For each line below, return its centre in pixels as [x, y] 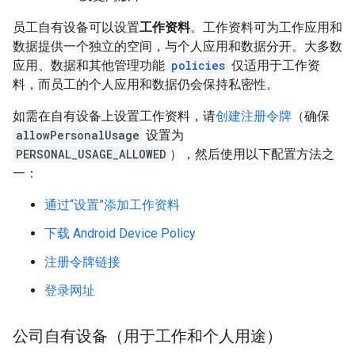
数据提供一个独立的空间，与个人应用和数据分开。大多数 [177, 46]
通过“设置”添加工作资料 [112, 205]
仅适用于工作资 [274, 65]
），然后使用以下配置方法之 [252, 154]
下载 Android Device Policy [120, 233]
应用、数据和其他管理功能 [90, 65]
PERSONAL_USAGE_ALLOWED [91, 154]
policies [198, 65]
